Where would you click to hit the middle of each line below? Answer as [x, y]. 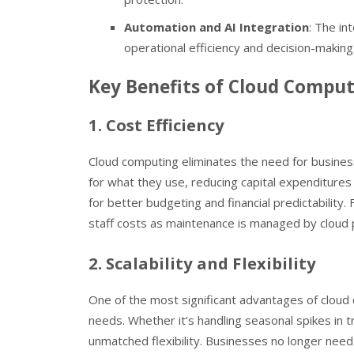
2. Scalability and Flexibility [202, 263]
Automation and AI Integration [217, 26]
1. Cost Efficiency [156, 125]
